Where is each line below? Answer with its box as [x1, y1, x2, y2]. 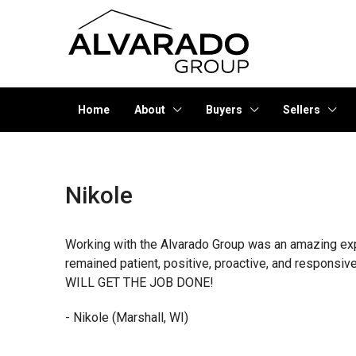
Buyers [206, 103, 242, 116]
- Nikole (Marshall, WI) [65, 310, 188, 325]
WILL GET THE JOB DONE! [65, 275, 214, 290]
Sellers [283, 103, 320, 116]
